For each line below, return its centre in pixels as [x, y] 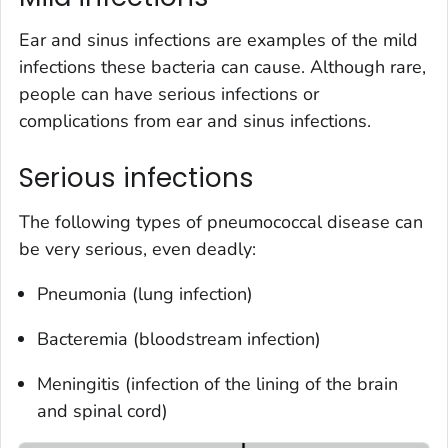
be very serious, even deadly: [137, 248]
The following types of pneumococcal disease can [221, 221]
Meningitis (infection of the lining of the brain [217, 383]
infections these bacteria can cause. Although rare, [222, 67]
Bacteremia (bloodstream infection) [179, 338]
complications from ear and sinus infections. [195, 121]
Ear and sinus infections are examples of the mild [218, 40]
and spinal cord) [102, 410]
